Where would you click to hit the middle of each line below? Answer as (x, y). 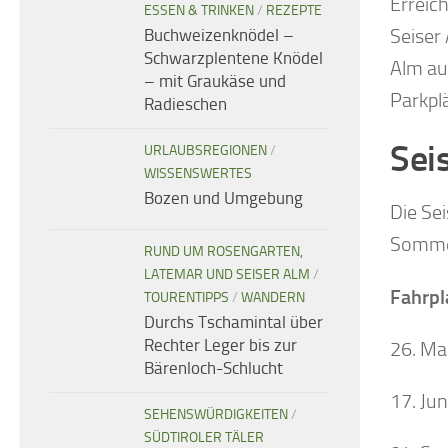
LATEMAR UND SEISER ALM (227, 275)
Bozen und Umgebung (223, 198)
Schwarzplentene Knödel (233, 58)
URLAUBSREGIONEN (205, 151)
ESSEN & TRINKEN (199, 11)
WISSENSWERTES (198, 174)
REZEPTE (294, 11)
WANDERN (273, 298)
